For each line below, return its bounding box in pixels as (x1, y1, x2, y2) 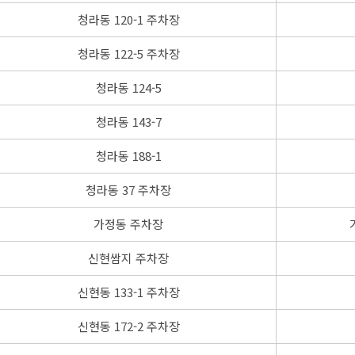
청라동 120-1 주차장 (77, 10, 180, 28)
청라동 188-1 (95, 147, 162, 164)
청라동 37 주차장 (86, 181, 171, 198)
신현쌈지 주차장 (88, 249, 169, 266)
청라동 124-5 (95, 78, 162, 96)
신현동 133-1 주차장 (77, 283, 180, 300)
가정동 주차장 (94, 215, 163, 232)
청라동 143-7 (95, 113, 162, 130)
